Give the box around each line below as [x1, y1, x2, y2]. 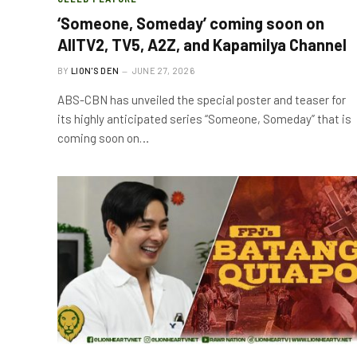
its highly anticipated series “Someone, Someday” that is [57, 111, 351, 126]
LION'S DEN [71, 65, 120, 76]
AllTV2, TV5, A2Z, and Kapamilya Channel [57, 34, 347, 54]
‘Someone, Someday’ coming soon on [57, 13, 324, 33]
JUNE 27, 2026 [131, 65, 194, 76]
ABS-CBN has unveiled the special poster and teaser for [57, 92, 346, 107]
